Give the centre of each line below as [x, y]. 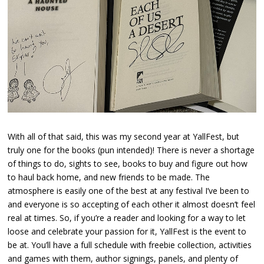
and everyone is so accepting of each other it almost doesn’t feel [132, 204]
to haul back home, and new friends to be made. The [109, 177]
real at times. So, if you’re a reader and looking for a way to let [127, 217]
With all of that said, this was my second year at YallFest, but [124, 136]
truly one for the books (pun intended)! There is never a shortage [131, 150]
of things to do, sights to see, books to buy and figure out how [128, 163]
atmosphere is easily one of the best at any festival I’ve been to [129, 190]
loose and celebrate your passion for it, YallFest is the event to [127, 231]
